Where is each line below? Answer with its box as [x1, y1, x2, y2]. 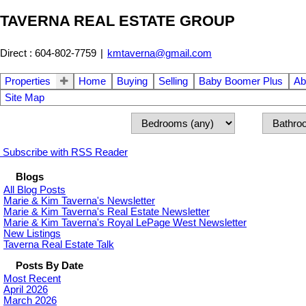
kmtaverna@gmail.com [107, 47, 212, 59]
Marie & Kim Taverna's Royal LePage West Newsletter [3, 217, 247, 228]
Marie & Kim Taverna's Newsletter [3, 195, 155, 206]
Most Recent [3, 273, 61, 284]
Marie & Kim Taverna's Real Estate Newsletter [3, 206, 210, 217]
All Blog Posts [3, 184, 66, 195]
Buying [116, 75, 148, 87]
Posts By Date [16, 260, 83, 271]
